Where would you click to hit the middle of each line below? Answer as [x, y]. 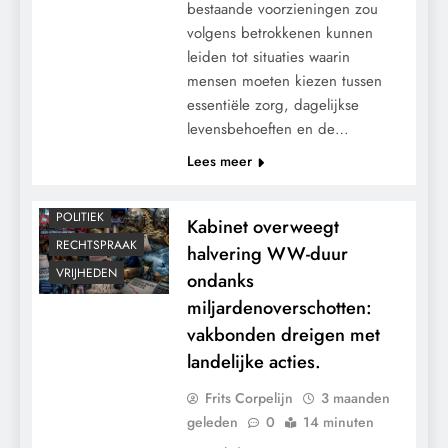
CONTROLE [87, 105]
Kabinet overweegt [262, 226]
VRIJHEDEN [86, 273]
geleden [212, 421]
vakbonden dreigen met [283, 334]
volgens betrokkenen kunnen [279, 32]
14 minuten [338, 421]
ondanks [220, 280]
